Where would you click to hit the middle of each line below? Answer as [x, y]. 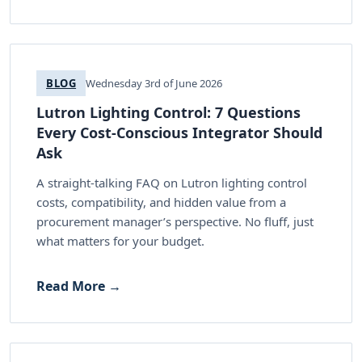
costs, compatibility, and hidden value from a [161, 202]
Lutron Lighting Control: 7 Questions [168, 112]
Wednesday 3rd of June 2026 [154, 83]
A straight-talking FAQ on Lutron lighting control [172, 182]
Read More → [79, 286]
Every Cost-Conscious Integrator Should [179, 132]
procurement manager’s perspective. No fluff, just [175, 221]
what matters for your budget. [120, 240]
